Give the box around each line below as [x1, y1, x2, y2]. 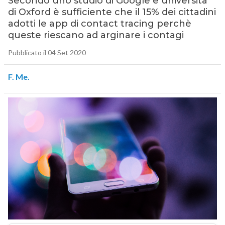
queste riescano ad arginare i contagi [8, 30, 184, 41]
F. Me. [8, 72, 30, 82]
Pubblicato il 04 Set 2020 [8, 48, 86, 57]
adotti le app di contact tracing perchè [8, 18, 191, 30]
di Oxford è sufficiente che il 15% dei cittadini [8, 7, 216, 18]
